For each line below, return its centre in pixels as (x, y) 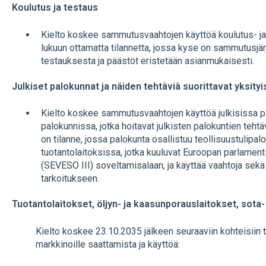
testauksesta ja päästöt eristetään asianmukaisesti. (147, 61)
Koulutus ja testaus (55, 8)
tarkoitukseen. (70, 179)
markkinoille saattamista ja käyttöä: (107, 244)
